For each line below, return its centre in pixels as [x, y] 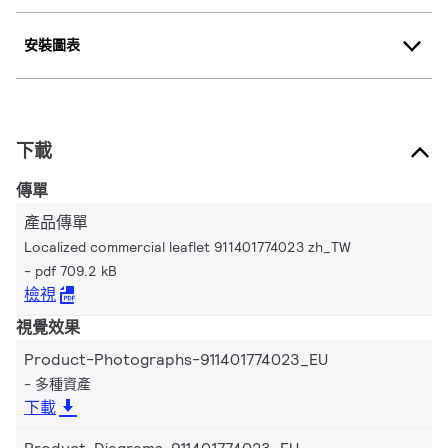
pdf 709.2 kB [76, 270]
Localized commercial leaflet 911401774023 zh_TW [187, 246]
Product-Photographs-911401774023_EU [176, 359]
